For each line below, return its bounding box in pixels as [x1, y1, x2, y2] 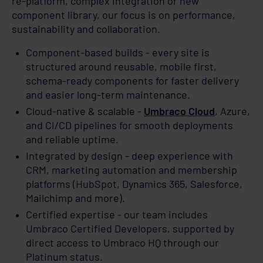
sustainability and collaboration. [12, 22, 160, 36]
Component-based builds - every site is [26, 46, 210, 59]
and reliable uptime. [26, 133, 119, 146]
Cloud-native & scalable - [26, 104, 144, 118]
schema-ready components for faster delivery [26, 74, 239, 87]
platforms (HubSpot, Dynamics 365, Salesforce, [26, 177, 242, 191]
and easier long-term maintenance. [26, 88, 190, 102]
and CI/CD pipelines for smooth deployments [26, 119, 233, 132]
